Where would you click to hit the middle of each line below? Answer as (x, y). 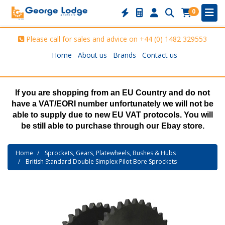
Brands (125, 55)
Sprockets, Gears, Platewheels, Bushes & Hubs (110, 153)
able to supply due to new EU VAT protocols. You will (113, 115)
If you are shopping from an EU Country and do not (113, 93)
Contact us (160, 55)
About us (92, 55)
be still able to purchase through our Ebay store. (113, 126)
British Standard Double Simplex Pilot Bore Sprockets (101, 161)
